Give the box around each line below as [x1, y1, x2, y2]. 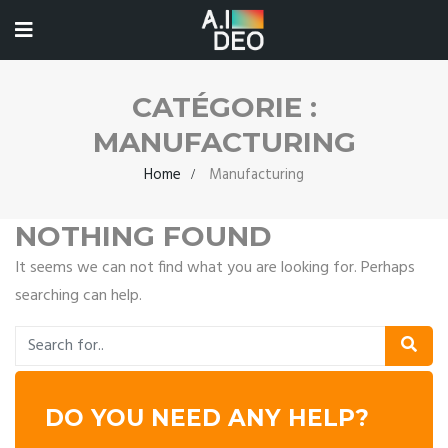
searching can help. [15, 283, 142, 309]
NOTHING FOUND [15, 219, 272, 253]
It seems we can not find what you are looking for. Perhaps [15, 255, 415, 281]
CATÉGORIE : [131, 90, 317, 124]
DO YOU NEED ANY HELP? [45, 404, 369, 432]
